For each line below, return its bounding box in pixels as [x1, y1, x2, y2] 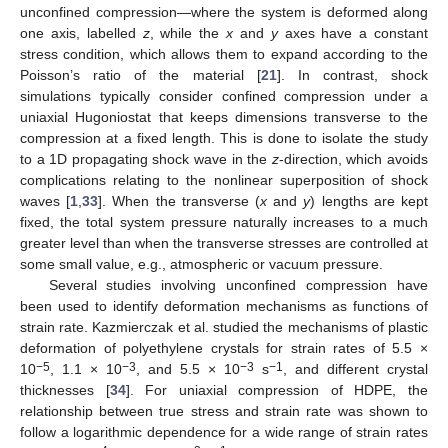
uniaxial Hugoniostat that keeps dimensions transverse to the [20, 109, 428, 126]
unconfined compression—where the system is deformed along [20, 4, 428, 21]
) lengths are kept [310, 193, 429, 210]
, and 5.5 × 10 [136, 361, 240, 378]
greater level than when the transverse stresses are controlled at [20, 235, 428, 252]
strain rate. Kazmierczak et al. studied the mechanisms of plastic [20, 319, 428, 336]
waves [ [20, 193, 71, 210]
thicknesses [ [20, 382, 110, 399]
